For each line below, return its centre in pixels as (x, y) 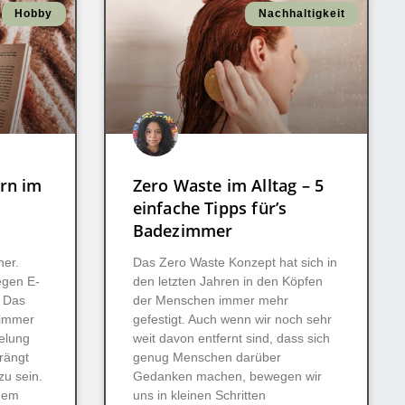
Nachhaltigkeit (301, 14)
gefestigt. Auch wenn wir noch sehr (232, 320)
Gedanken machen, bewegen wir (227, 377)
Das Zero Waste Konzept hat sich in (235, 263)
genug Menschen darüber (207, 358)
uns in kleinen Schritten (199, 396)
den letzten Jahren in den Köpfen (227, 282)
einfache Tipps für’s (210, 208)
